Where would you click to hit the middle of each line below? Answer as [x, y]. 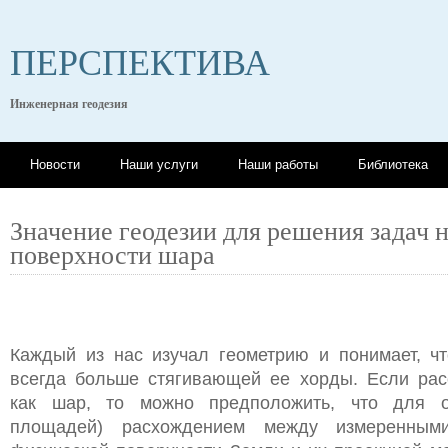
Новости [55, 164]
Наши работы [278, 164]
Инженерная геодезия [69, 103]
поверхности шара [112, 254]
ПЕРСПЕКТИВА [140, 61]
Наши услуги [159, 164]
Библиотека [393, 164]
